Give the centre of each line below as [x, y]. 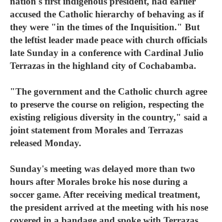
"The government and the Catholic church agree [109, 91]
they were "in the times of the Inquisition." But [105, 27]
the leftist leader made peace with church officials [109, 40]
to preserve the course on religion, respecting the [107, 104]
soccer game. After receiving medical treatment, [105, 194]
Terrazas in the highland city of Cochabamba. [103, 66]
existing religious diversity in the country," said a [109, 117]
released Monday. [46, 143]
